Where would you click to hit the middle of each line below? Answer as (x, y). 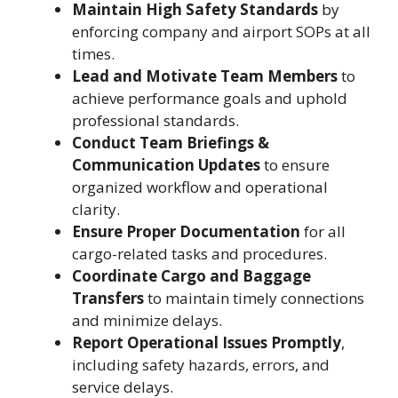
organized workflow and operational (200, 187)
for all (323, 231)
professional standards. (155, 120)
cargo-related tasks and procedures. (199, 253)
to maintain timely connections (254, 298)
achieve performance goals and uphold (210, 98)
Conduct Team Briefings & (171, 142)
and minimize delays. (147, 320)
